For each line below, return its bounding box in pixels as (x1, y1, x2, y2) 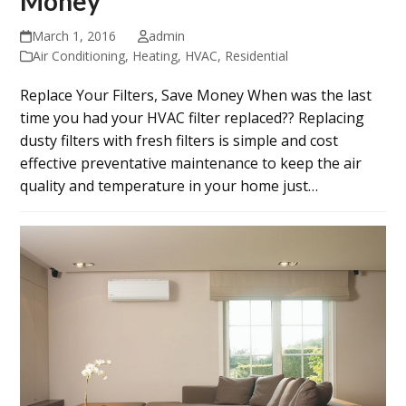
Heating (132, 46, 179, 64)
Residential (225, 46, 289, 64)
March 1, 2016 (31, 26, 116, 44)
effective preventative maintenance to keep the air (20, 152, 362, 173)
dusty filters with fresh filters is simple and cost (20, 130, 339, 150)
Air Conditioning (33, 46, 126, 64)
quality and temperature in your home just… (20, 175, 319, 196)
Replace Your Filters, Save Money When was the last (20, 84, 372, 105)
